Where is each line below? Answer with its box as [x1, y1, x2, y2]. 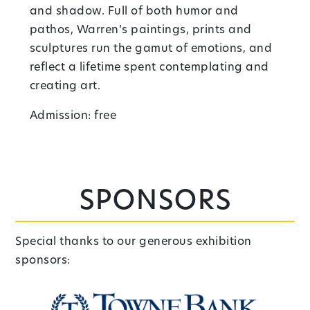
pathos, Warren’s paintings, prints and [29, 24, 252, 36]
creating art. [29, 80, 101, 92]
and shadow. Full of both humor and [29, 6, 239, 17]
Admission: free [29, 110, 117, 122]
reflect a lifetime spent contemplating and [29, 62, 269, 73]
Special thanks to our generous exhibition [15, 236, 252, 248]
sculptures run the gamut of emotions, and [29, 43, 273, 55]
